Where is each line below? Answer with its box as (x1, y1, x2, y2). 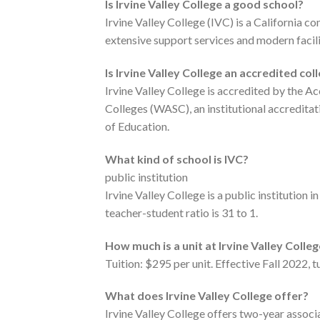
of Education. (105, 119, 169, 133)
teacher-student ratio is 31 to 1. (105, 205, 258, 219)
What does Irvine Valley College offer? (105, 289, 309, 303)
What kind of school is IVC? (105, 151, 249, 166)
